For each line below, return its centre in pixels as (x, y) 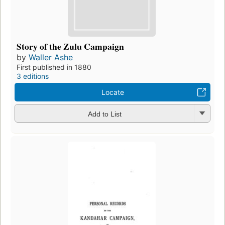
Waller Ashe (51, 58)
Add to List (104, 114)
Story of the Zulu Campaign (70, 46)
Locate (113, 92)
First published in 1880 (54, 67)
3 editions (33, 76)
